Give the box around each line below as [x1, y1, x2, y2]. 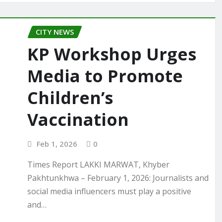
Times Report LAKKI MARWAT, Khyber [27, 159, 169, 170]
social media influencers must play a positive [27, 186, 191, 197]
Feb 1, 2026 [36, 138, 77, 149]
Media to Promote [27, 64, 183, 87]
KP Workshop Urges [27, 42, 196, 65]
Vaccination [27, 108, 129, 131]
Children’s [27, 86, 113, 109]
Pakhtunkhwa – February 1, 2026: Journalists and [27, 172, 209, 184]
